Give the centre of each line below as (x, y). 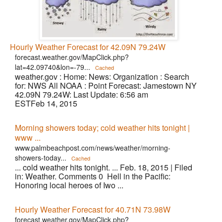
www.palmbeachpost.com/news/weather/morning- (93, 148)
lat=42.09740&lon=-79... (53, 67)
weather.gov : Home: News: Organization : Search (102, 77)
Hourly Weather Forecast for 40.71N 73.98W (93, 209)
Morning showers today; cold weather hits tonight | (102, 128)
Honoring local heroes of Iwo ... (69, 185)
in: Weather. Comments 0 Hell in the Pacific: (93, 176)
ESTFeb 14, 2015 (46, 103)
